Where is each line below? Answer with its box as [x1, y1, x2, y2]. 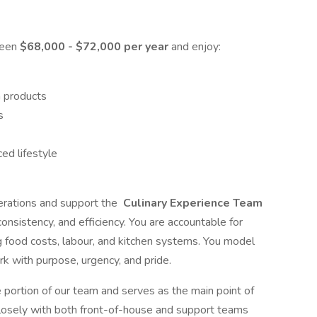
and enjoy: [171, 39, 221, 54]
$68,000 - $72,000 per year [20, 39, 171, 54]
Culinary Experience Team [120, 195, 263, 211]
